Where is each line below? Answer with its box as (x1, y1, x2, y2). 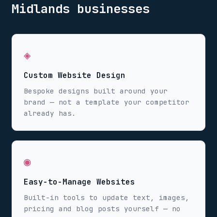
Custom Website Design (24, 70, 125, 80)
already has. (24, 108, 76, 118)
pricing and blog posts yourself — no (24, 204, 181, 213)
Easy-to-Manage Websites (24, 177, 135, 187)
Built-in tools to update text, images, (24, 193, 189, 202)
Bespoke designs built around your (24, 86, 168, 95)
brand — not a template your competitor (24, 97, 189, 107)
